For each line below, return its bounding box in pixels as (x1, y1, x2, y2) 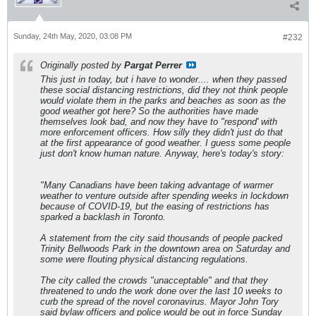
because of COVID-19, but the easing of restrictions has (40, 201, 269, 212)
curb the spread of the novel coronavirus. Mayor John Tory (40, 296, 279, 308)
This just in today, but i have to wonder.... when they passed (40, 74, 286, 85)
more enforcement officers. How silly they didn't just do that (40, 127, 283, 138)
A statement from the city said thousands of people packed (40, 233, 282, 244)
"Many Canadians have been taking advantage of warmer (40, 180, 273, 191)
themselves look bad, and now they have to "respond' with (40, 116, 277, 128)
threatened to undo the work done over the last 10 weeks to (40, 286, 282, 297)
